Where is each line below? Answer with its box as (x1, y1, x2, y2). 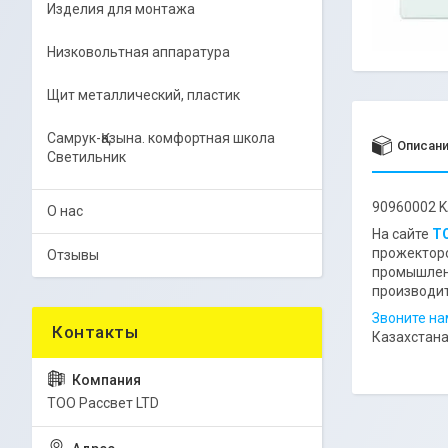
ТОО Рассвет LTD (47, 395, 159, 411)
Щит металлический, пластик (47, 87, 240, 103)
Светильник (47, 149, 126, 165)
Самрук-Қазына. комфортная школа (47, 130, 275, 146)
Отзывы (47, 247, 99, 263)
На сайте (372, 226, 432, 242)
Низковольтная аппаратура (47, 44, 230, 60)
